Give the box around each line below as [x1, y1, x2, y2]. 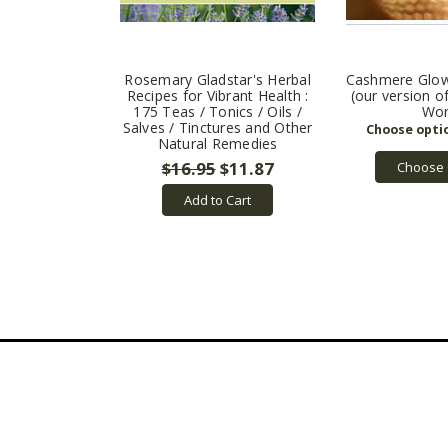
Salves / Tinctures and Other [122, 118, 313, 138]
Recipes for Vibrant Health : [126, 86, 309, 106]
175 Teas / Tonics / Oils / [133, 102, 302, 122]
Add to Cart [184, 191, 251, 210]
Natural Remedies [157, 134, 278, 154]
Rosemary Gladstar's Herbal [124, 70, 311, 90]
